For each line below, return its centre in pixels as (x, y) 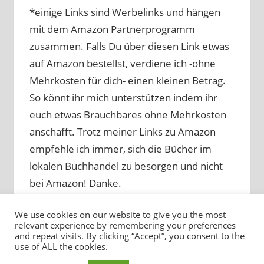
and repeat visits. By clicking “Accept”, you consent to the (130, 236)
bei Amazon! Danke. (75, 183)
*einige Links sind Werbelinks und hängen (125, 12)
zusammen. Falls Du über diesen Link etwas (129, 47)
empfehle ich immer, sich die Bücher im (120, 149)
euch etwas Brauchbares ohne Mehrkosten (128, 115)
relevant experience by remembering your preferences (125, 225)
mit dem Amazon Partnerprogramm (112, 29)
